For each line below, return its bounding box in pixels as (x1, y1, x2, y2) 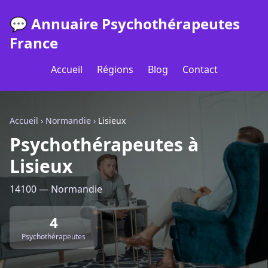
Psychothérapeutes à (10, 132, 199, 157)
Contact (182, 63, 218, 76)
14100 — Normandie (10, 182, 102, 196)
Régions (96, 63, 133, 76)
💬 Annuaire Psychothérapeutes (10, 14, 240, 33)
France (10, 33, 58, 53)
